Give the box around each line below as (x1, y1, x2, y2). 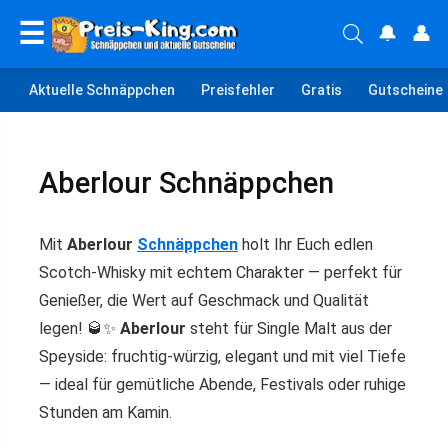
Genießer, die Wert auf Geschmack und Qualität (39, 291, 369, 310)
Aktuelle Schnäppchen (29, 81, 175, 98)
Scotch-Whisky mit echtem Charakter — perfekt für (39, 263, 402, 282)
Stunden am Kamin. (39, 403, 172, 422)
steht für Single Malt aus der (186, 319, 392, 338)
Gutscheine (368, 81, 443, 98)
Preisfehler (201, 81, 275, 98)
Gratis (301, 81, 342, 98)
